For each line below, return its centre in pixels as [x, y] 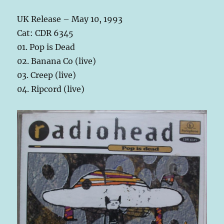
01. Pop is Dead [46, 47]
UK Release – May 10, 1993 [70, 19]
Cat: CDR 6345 [45, 33]
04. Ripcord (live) [51, 89]
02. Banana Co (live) [57, 61]
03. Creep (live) [47, 75]
